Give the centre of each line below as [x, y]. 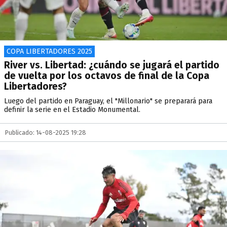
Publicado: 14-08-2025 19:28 [46, 133]
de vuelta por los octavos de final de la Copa [107, 76]
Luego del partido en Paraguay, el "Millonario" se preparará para [108, 101]
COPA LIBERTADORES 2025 [49, 51]
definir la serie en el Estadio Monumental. [72, 110]
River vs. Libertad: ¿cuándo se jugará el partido [112, 65]
